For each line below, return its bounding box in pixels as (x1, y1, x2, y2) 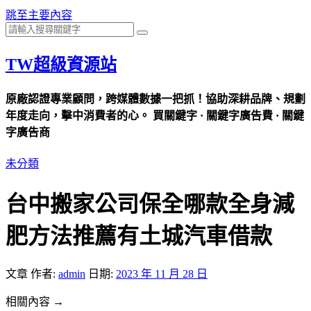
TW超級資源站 (6, 55, 117, 74)
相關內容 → (6, 296, 64, 308)
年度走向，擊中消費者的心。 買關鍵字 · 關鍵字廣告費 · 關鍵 (6, 110, 304, 122)
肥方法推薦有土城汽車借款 (6, 223, 272, 249)
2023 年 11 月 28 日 (116, 268, 208, 280)
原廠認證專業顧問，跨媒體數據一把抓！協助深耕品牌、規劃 (6, 93, 305, 106)
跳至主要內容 (6, 9, 72, 21)
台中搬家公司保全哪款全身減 (6, 191, 294, 217)
